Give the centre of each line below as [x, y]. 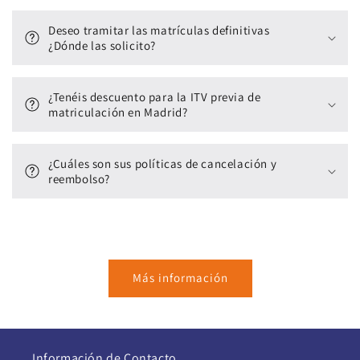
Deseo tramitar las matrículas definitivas [159, 30]
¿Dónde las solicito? [102, 45]
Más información [180, 278]
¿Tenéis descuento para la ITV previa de [155, 96]
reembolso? [79, 178]
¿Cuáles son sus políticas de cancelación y [163, 163]
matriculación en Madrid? [118, 112]
